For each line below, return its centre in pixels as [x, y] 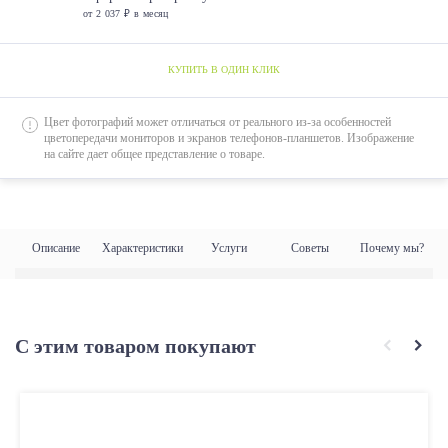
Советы [310, 248]
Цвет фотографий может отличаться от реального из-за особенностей [217, 122]
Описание [55, 248]
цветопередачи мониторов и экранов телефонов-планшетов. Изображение [229, 138]
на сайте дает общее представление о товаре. [154, 154]
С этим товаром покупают [135, 346]
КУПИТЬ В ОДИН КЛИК [224, 70]
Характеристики [142, 248]
